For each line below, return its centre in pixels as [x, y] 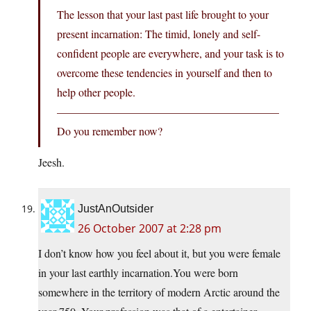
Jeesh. [51, 162]
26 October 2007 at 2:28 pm [150, 229]
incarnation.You [156, 273]
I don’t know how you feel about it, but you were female [159, 253]
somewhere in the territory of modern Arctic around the [159, 292]
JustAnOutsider [116, 209]
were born [215, 273]
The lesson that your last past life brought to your [163, 15]
